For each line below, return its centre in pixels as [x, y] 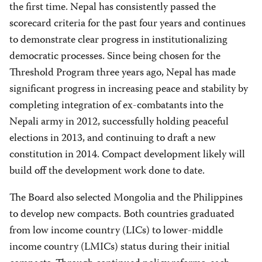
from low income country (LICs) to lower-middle [116, 231]
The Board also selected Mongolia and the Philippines [126, 198]
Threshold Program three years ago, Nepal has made [123, 73]
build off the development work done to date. [107, 171]
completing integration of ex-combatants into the [116, 106]
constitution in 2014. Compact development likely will [127, 155]
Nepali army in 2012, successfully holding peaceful [119, 122]
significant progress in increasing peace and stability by [129, 89]
